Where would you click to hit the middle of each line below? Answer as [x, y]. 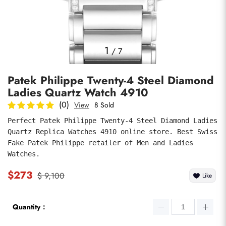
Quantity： [30, 207]
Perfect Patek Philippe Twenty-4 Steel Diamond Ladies [112, 121]
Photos [21, 35]
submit [31, 136]
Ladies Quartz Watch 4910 [78, 92]
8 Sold [104, 105]
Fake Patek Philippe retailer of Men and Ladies [100, 143]
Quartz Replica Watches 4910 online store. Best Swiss [112, 132]
